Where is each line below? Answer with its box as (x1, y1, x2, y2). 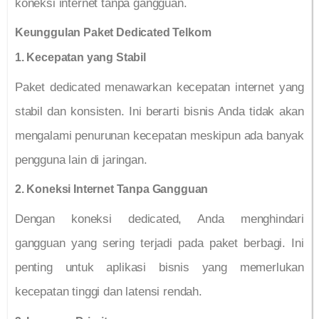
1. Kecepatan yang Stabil (15, 51, 146, 64)
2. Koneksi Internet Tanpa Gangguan (15, 183, 209, 196)
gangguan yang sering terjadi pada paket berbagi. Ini (15, 236, 304, 251)
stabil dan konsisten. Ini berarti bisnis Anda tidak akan (15, 105, 304, 119)
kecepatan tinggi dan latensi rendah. (15, 285, 202, 299)
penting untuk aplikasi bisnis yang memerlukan (15, 261, 304, 275)
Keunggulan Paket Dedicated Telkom (15, 26, 211, 39)
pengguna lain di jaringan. (15, 153, 147, 167)
